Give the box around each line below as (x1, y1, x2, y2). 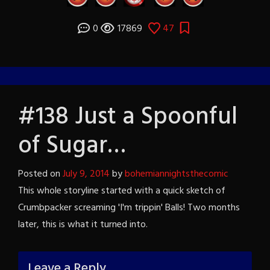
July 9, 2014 (63, 166, 110, 183)
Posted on (18, 166, 63, 183)
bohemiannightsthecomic (125, 166, 228, 183)
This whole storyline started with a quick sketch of (18, 183, 225, 199)
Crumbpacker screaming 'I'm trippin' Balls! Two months (18, 200, 240, 216)
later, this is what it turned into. (18, 217, 148, 233)
